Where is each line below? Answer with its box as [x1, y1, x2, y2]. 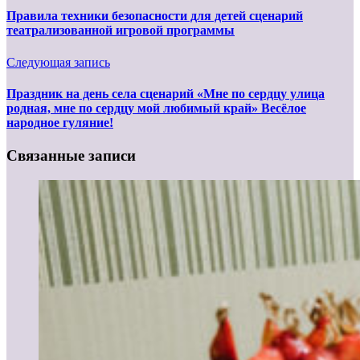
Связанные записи [6, 147, 136, 165]
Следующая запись [6, 55, 110, 69]
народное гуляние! [6, 115, 113, 129]
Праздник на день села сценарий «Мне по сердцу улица [6, 86, 325, 100]
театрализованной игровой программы [6, 23, 235, 38]
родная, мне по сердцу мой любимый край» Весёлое [6, 100, 306, 115]
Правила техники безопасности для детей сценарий [6, 9, 303, 23]
